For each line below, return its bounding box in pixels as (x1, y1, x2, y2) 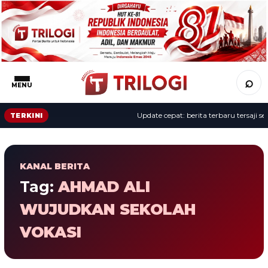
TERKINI (10, 111, 43, 120)
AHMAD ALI (58, 177, 150, 196)
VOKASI (20, 223, 81, 241)
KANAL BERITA (20, 160, 90, 172)
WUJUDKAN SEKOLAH (20, 200, 196, 218)
